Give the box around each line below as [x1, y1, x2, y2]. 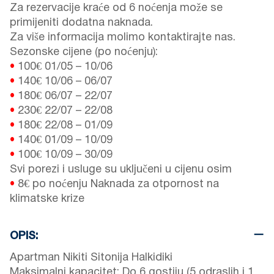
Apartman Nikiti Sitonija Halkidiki [10, 253, 172, 264]
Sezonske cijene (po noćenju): [10, 47, 158, 58]
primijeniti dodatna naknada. [10, 18, 153, 29]
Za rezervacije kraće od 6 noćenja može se [10, 3, 223, 14]
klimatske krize [10, 194, 84, 205]
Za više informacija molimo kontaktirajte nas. [10, 32, 235, 43]
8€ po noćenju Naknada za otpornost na [18, 179, 219, 190]
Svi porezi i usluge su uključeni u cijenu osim [10, 165, 232, 176]
